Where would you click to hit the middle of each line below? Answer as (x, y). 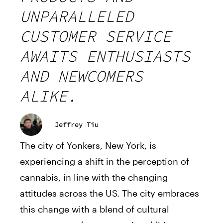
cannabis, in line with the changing (94, 177)
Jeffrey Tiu (77, 125)
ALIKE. (48, 96)
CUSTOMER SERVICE (96, 36)
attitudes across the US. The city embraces (110, 193)
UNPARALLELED (77, 16)
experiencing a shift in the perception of (105, 161)
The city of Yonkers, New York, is (88, 145)
